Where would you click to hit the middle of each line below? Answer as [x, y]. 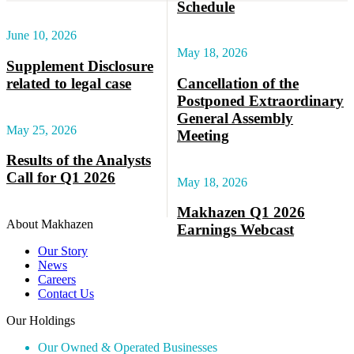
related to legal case [69, 83]
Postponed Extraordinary [260, 101]
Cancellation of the [238, 83]
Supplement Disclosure [80, 66]
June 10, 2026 [41, 36]
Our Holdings [41, 321]
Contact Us [66, 294]
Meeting [203, 136]
